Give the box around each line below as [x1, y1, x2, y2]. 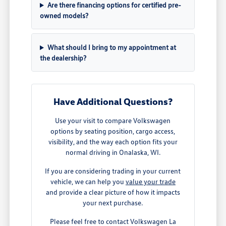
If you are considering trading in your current [45, 166, 181, 176]
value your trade [125, 177, 176, 186]
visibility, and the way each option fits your [48, 137, 178, 146]
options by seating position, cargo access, [50, 127, 176, 136]
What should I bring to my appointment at [47, 43, 176, 52]
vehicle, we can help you [50, 177, 126, 186]
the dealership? [40, 53, 87, 63]
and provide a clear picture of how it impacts [45, 188, 180, 197]
